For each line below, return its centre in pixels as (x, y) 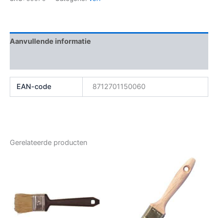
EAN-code (34, 86)
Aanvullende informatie (50, 42)
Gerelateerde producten (49, 142)
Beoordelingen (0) (41, 60)
